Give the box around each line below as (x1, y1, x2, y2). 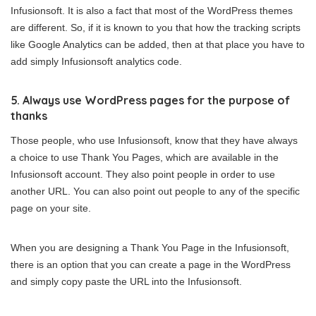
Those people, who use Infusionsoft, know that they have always (11, 134, 298, 146)
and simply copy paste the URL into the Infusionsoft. (11, 275, 242, 287)
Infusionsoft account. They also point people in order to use (11, 168, 275, 180)
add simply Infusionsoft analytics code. (11, 55, 182, 67)
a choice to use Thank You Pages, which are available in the (11, 151, 279, 163)
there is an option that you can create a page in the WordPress (11, 258, 291, 270)
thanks (11, 108, 47, 123)
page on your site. (11, 202, 91, 214)
